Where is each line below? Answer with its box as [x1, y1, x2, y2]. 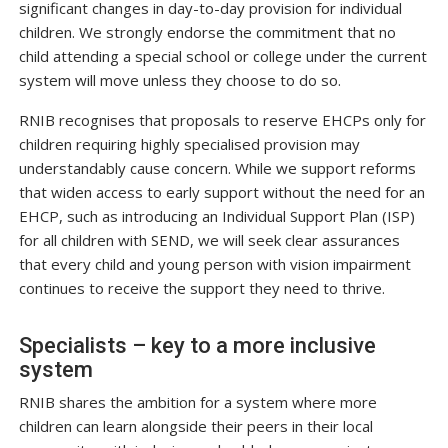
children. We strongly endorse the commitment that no [18, 22, 396, 43]
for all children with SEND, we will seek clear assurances [18, 230, 400, 251]
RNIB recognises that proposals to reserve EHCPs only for [18, 110, 426, 131]
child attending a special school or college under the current [18, 46, 427, 67]
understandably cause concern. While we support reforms [18, 158, 416, 179]
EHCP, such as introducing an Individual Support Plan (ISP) [18, 206, 415, 227]
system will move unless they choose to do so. [18, 70, 341, 91]
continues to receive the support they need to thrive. [18, 278, 385, 299]
